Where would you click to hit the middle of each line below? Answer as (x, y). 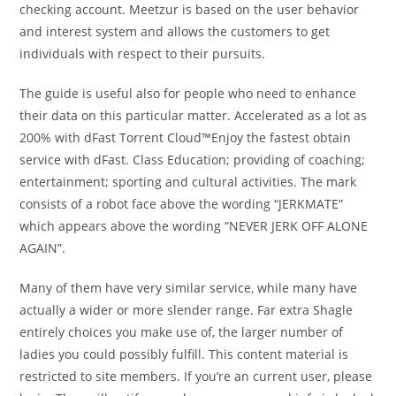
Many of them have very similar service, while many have (189, 288)
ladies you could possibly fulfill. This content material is (184, 354)
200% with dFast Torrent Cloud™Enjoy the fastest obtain (186, 137)
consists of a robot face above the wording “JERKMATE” (182, 204)
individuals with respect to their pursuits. (143, 53)
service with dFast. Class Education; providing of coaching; (193, 160)
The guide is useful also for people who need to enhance (188, 93)
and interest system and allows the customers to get (175, 31)
